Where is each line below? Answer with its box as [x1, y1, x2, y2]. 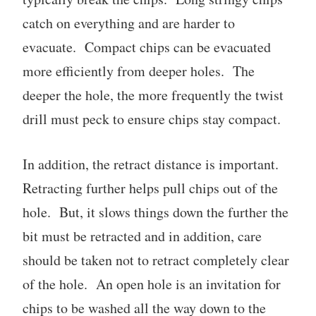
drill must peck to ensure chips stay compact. [23, 109, 281, 128]
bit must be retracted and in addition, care [23, 226, 262, 245]
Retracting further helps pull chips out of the [23, 178, 278, 197]
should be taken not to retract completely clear [23, 250, 289, 269]
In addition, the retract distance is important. [23, 154, 284, 174]
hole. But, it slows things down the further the [23, 202, 288, 221]
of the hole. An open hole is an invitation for [23, 274, 281, 293]
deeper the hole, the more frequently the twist [23, 85, 284, 104]
